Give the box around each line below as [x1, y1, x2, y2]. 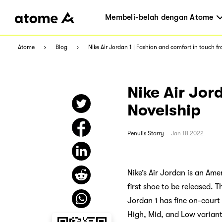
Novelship [127, 101, 201, 120]
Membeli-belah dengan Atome [105, 13, 214, 22]
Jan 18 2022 [171, 129, 204, 137]
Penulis [127, 129, 146, 137]
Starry [148, 129, 164, 137]
